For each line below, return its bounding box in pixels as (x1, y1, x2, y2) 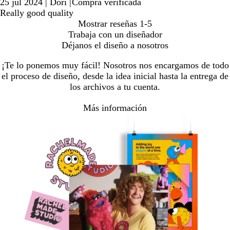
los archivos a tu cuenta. (70, 82, 160, 92)
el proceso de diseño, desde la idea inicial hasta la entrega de (2, 71, 228, 82)
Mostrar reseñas (78, 18, 137, 29)
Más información (83, 102, 147, 113)
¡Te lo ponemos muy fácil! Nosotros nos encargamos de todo (1, 60, 229, 71)
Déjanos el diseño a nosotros (62, 40, 168, 51)
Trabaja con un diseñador (68, 29, 162, 40)
